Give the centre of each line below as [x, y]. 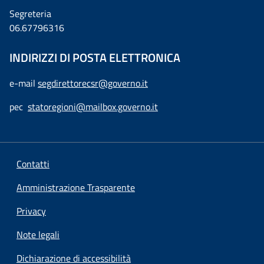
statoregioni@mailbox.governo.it [93, 107]
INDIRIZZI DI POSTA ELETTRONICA [95, 57]
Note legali [38, 235]
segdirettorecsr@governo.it [93, 83]
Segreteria [30, 14]
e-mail [24, 83]
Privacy [31, 211]
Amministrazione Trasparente [76, 187]
